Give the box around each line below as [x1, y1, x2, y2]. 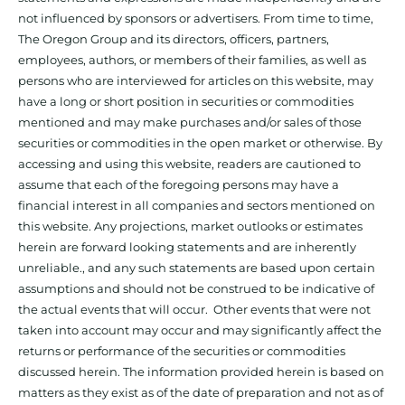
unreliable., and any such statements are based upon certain [18, 260, 375, 276]
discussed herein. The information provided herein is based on [18, 364, 384, 380]
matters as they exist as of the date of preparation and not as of [18, 385, 383, 400]
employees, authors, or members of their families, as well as [18, 52, 366, 68]
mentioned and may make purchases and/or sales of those [18, 115, 362, 130]
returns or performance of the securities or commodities [18, 344, 345, 359]
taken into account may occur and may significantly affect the [18, 323, 381, 338]
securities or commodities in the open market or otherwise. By [18, 136, 382, 151]
